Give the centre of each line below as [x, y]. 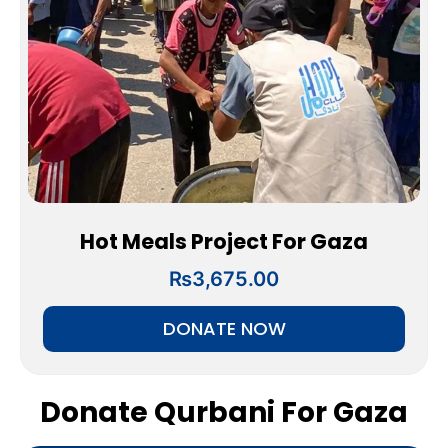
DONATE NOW [224, 329]
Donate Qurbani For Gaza [224, 413]
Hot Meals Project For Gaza [224, 242]
